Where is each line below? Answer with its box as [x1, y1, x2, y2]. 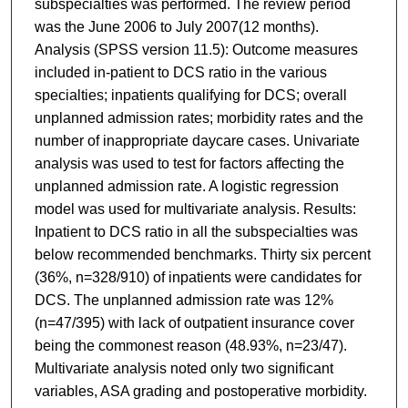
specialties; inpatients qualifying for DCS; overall [34, 87, 347, 104]
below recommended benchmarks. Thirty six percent [34, 247, 371, 263]
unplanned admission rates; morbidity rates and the [34, 110, 363, 127]
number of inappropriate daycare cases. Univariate [34, 133, 360, 149]
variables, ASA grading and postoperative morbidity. [34, 383, 367, 400]
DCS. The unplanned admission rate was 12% [34, 292, 333, 309]
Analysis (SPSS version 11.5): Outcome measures [34, 42, 358, 58]
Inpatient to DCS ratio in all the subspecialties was [34, 224, 358, 240]
